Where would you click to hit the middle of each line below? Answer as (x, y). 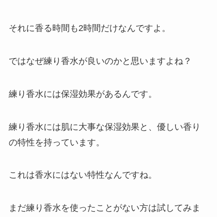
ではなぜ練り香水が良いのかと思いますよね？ (100, 61)
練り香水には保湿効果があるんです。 (83, 94)
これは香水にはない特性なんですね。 (83, 175)
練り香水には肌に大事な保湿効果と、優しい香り (104, 127)
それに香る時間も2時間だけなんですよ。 (89, 28)
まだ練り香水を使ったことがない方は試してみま (104, 208)
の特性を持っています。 (56, 142)
